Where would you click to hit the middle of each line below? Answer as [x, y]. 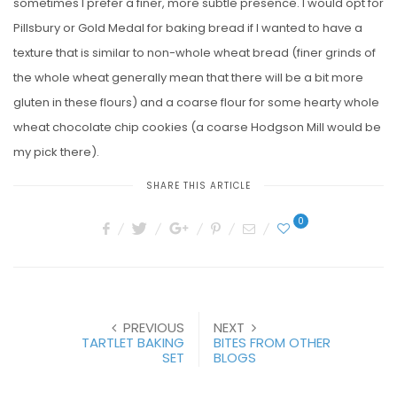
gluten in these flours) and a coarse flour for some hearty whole [196, 102]
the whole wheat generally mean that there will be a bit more [188, 77]
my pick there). [56, 152]
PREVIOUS [154, 327]
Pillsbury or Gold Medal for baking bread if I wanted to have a [188, 27]
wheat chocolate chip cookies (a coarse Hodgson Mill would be [197, 127]
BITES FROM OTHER [272, 342]
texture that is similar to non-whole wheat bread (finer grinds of [195, 52]
